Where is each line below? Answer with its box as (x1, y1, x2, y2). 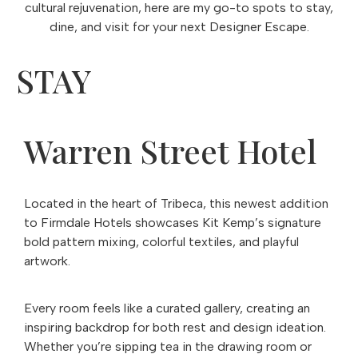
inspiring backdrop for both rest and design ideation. (24, 320, 326, 335)
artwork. (24, 253, 70, 268)
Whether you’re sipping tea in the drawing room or (24, 339, 312, 354)
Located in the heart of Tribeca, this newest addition (24, 196, 328, 211)
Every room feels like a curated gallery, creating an (24, 300, 310, 316)
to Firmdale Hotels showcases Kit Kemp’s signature (24, 215, 321, 230)
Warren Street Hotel (24, 129, 316, 172)
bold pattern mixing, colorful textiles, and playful (24, 234, 299, 249)
